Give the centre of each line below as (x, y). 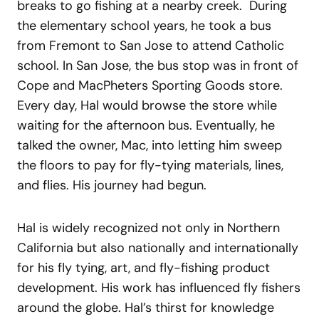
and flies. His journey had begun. (112, 185)
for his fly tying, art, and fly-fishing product (143, 267)
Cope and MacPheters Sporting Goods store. (150, 85)
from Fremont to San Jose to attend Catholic (151, 45)
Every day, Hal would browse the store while (147, 105)
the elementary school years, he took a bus (144, 25)
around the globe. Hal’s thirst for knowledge (146, 307)
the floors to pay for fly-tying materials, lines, (150, 165)
